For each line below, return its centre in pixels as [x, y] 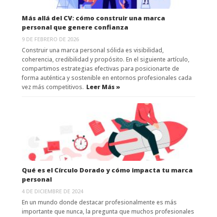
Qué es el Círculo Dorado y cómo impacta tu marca [107, 170]
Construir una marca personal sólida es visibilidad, [93, 50]
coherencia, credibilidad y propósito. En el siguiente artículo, [105, 59]
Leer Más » [103, 87]
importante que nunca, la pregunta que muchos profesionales [108, 212]
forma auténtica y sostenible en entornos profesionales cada [107, 77]
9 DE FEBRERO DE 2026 [50, 39]
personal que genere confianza [75, 27]
